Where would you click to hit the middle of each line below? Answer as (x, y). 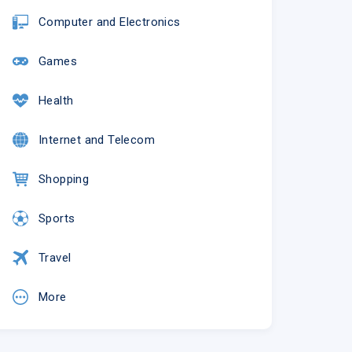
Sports (57, 218)
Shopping (64, 179)
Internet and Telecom (96, 139)
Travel (55, 257)
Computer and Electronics (109, 22)
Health (56, 100)
